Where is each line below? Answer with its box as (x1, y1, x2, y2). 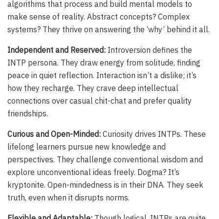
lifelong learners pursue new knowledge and (7, 142, 166, 152)
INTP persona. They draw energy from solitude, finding (7, 58, 200, 68)
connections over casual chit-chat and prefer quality (7, 96, 192, 106)
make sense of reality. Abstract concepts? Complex (7, 12, 190, 22)
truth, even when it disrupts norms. (7, 193, 130, 203)
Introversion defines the (106, 45, 192, 55)
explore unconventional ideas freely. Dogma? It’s (7, 167, 179, 177)
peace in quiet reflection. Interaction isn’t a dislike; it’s (7, 70, 197, 81)
